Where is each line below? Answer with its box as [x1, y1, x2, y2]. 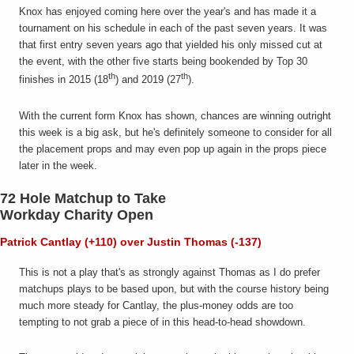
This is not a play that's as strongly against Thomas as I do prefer [19, 265, 320, 278]
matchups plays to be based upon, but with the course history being [19, 282, 329, 295]
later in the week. [19, 159, 97, 171]
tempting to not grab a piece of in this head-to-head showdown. [19, 315, 306, 328]
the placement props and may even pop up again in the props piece [19, 142, 326, 155]
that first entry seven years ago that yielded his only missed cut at [19, 39, 322, 51]
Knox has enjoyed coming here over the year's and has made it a [19, 6, 316, 18]
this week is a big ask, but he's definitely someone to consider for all [19, 126, 332, 138]
